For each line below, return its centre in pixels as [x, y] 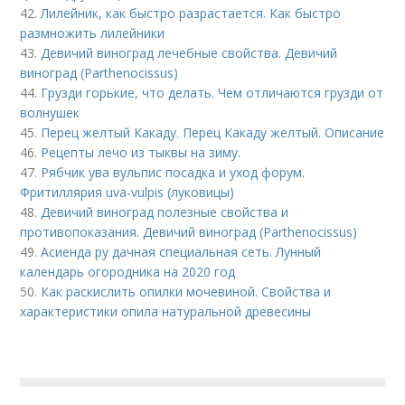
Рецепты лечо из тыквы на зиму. [141, 152]
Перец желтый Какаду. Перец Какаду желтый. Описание [213, 132]
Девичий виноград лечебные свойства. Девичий [189, 53]
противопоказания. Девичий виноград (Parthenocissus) [189, 232]
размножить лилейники [93, 33]
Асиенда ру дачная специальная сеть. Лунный [181, 252]
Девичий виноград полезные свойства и [165, 212]
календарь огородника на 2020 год [128, 272]
